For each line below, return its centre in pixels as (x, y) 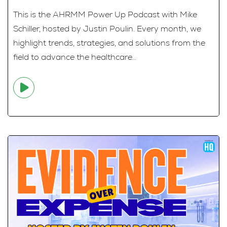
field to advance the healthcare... (75, 57)
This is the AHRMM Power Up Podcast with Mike (105, 14)
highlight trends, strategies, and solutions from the (109, 43)
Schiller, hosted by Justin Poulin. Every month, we (107, 28)
